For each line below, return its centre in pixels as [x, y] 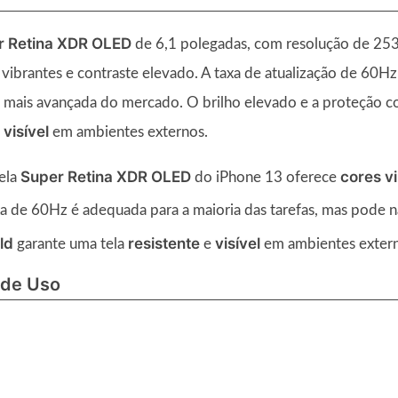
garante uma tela [71, 243]
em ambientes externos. [128, 131]
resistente [164, 243]
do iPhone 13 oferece [266, 177]
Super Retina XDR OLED [106, 176]
